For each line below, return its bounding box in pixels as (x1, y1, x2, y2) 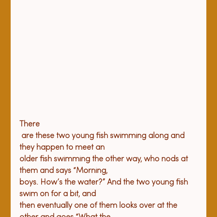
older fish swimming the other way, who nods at (19, 155, 190, 163)
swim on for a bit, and (19, 190, 98, 198)
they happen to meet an (19, 143, 107, 152)
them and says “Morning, (19, 167, 110, 175)
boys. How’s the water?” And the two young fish (19, 178, 190, 186)
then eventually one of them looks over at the (19, 201, 180, 210)
